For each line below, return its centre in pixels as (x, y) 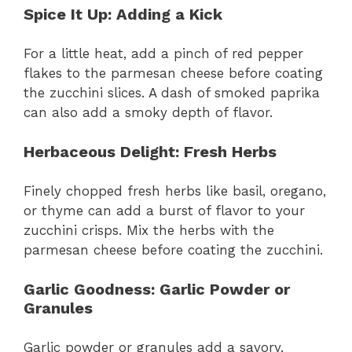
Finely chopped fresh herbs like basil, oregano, (175, 191)
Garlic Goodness (87, 290)
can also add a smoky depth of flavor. (148, 112)
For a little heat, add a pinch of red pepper (163, 53)
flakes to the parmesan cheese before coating (173, 73)
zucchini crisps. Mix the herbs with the (149, 230)
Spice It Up (66, 15)
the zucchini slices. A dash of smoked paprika (172, 92)
